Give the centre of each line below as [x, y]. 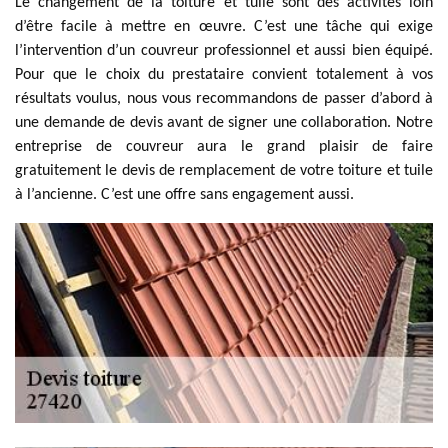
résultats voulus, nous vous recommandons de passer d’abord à [224, 99]
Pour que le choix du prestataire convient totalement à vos [224, 75]
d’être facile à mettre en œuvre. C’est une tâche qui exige [224, 27]
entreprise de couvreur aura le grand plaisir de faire [224, 147]
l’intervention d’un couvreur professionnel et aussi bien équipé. [224, 51]
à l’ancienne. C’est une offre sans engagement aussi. [184, 195]
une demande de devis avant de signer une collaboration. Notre [224, 123]
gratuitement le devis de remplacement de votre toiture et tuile [224, 171]
